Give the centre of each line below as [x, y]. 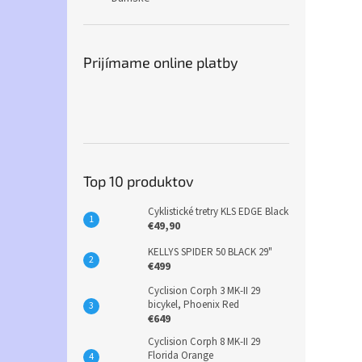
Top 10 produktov [139, 181]
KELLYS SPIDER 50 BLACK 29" [210, 252]
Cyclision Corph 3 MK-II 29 [204, 291]
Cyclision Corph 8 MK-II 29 [204, 342]
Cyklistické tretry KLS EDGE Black [218, 212]
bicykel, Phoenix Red [194, 305]
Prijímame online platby [161, 62]
